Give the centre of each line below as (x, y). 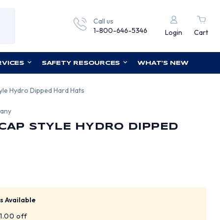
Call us (103, 21)
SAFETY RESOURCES (81, 63)
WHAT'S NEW (163, 63)
